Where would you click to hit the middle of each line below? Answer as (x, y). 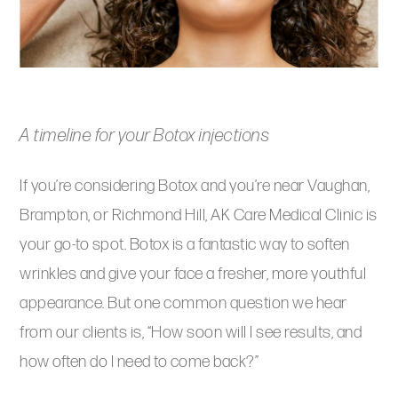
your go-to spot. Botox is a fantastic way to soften (185, 245)
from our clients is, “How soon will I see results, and (191, 333)
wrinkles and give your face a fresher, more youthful (193, 275)
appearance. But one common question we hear (183, 304)
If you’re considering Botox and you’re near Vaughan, (195, 187)
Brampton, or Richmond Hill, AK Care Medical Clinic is (199, 216)
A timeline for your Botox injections (145, 136)
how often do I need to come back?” (139, 362)
